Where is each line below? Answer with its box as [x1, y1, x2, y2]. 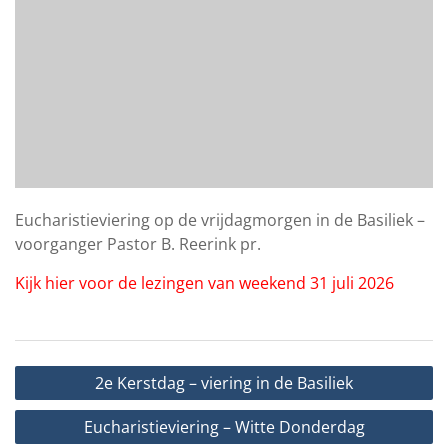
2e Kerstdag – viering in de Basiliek [95, 372, 353, 395]
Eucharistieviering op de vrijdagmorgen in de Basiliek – [15, 209, 425, 232]
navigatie [14, 387, 103, 413]
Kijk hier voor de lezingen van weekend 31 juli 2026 [15, 272, 394, 295]
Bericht [14, 357, 83, 383]
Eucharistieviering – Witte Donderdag [83, 416, 365, 439]
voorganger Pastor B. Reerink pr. [15, 233, 261, 256]
